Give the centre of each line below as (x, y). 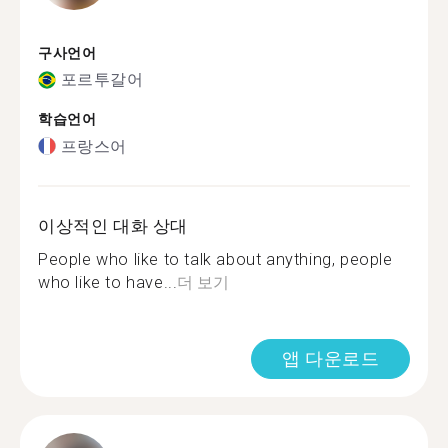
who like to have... (108, 282)
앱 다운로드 (330, 358)
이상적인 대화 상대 (113, 225)
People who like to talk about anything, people (215, 259)
